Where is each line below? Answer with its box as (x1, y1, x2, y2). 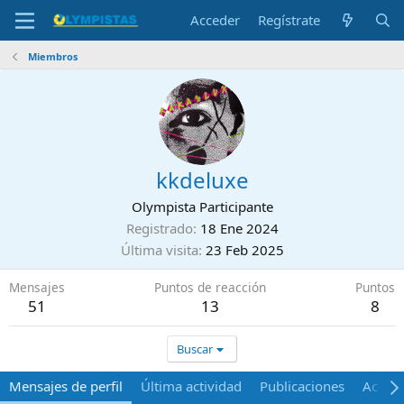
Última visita (120, 241, 198, 259)
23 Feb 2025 (205, 241, 284, 259)
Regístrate (258, 11, 321, 29)
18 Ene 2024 (199, 219, 279, 237)
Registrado (125, 219, 193, 237)
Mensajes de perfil (9, 377, 123, 395)
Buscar (177, 341, 214, 357)
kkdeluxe (155, 165, 249, 195)
